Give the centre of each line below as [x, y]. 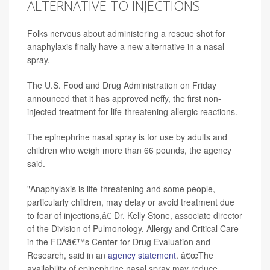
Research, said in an [67, 255]
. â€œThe [195, 255]
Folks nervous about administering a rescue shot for [126, 33]
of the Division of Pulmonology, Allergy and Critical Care [133, 229]
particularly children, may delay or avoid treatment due [131, 202]
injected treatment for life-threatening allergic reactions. [132, 112]
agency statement [142, 255]
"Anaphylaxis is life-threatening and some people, [121, 189]
